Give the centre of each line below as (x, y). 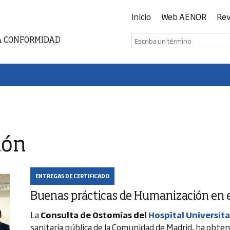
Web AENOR (184, 16)
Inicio (141, 16)
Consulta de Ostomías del (94, 215)
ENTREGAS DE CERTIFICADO (72, 176)
